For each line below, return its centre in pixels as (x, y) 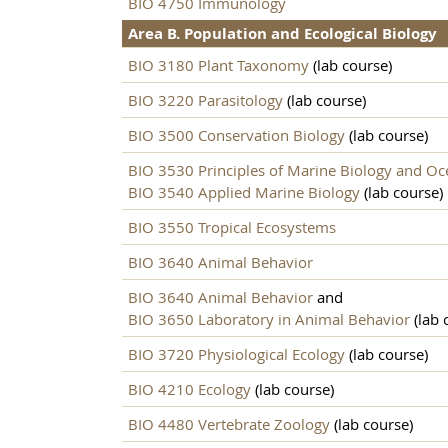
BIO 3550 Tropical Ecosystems (232, 227)
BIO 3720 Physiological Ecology (236, 354)
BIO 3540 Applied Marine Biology (244, 192)
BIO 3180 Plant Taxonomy (218, 65)
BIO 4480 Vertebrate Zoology (229, 424)
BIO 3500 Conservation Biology (236, 135)
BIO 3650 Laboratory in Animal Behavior (269, 319)
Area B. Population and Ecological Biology (282, 34)
